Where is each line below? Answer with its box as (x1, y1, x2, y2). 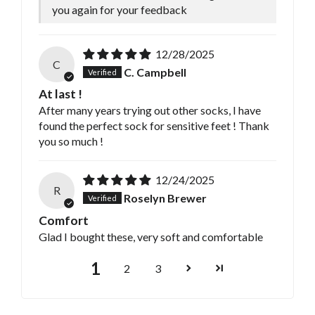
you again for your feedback (52, 3, 187, 17)
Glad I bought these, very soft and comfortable (39, 229, 263, 243)
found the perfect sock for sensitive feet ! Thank (39, 119, 269, 133)
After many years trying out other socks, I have (39, 103, 261, 117)
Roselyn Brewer (124, 191, 207, 205)
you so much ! (39, 134, 103, 148)
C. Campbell (124, 65, 187, 79)
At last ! (39, 86, 82, 102)
